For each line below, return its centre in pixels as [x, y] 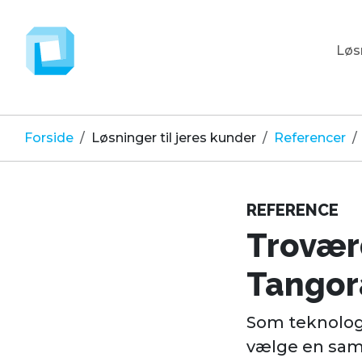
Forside [49, 138]
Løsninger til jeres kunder [174, 138]
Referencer [310, 138]
